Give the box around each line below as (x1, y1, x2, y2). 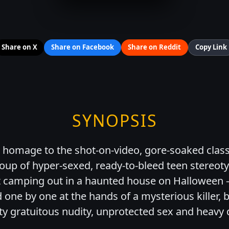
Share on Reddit (128, 42, 181, 52)
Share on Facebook (51, 42, 114, 52)
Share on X (1, 42, 37, 52)
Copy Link (195, 42, 227, 52)
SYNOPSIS (72, 109, 157, 131)
